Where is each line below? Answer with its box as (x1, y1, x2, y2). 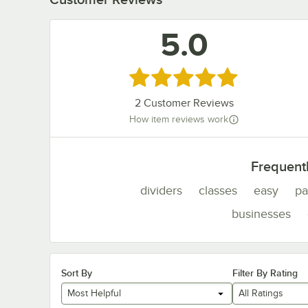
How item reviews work (129, 114, 228, 125)
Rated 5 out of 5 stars (128, 69, 244, 83)
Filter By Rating (232, 267, 298, 278)
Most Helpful (67, 288, 121, 299)
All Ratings (238, 288, 283, 299)
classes (199, 183, 237, 197)
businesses (231, 206, 291, 221)
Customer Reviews (140, 97, 234, 110)
